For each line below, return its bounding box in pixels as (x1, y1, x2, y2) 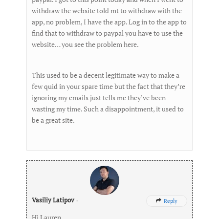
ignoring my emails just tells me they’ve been (32, 92, 166, 102)
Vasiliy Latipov (32, 195, 74, 204)
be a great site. (32, 115, 75, 125)
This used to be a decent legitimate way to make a (32, 70, 179, 80)
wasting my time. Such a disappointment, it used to (32, 104, 184, 113)
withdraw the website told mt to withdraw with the (32, 5, 182, 15)
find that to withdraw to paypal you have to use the (32, 28, 183, 38)
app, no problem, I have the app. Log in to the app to (32, 17, 187, 26)
